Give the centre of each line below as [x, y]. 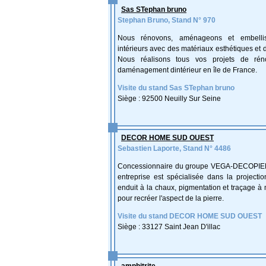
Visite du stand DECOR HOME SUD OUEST [190, 216]
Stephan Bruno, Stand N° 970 [167, 20]
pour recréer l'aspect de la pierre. [171, 198]
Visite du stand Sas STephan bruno [176, 88]
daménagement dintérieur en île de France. [187, 70]
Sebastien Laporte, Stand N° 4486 [174, 148]
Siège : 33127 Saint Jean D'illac [169, 227]
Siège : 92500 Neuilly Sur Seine [169, 99]
